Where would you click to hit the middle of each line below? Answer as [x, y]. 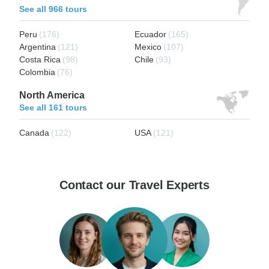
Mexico [148, 47]
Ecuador [150, 35]
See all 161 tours [53, 108]
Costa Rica [40, 60]
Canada [34, 133]
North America [52, 95]
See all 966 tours [53, 9]
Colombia [37, 72]
